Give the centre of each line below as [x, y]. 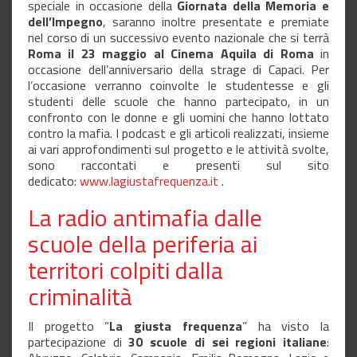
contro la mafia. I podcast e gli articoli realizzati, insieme [178, 133]
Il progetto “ [69, 326]
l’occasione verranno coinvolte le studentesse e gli [178, 86]
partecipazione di [78, 342]
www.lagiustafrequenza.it [149, 181]
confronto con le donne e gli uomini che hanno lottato [178, 118]
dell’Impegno [65, 22]
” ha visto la [286, 326]
